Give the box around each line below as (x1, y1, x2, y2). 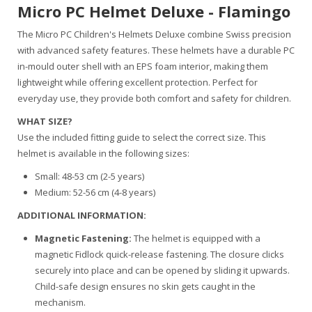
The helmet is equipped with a (132, 232, 260, 244)
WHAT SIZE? (17, 115, 72, 127)
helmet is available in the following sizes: (17, 147, 189, 159)
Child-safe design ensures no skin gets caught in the (35, 280, 256, 292)
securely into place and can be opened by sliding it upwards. (35, 264, 290, 276)
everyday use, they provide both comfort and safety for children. (17, 92, 291, 104)
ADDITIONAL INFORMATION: (17, 209, 146, 221)
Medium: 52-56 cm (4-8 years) (35, 186, 155, 198)
